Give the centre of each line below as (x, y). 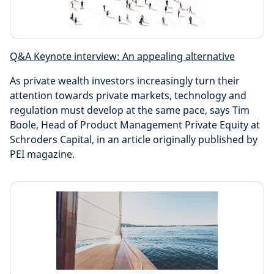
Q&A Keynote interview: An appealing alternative (122, 56)
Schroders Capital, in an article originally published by (134, 139)
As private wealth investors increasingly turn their (125, 81)
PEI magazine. (42, 154)
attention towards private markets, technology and (128, 95)
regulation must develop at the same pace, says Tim (130, 110)
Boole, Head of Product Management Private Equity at (135, 125)
